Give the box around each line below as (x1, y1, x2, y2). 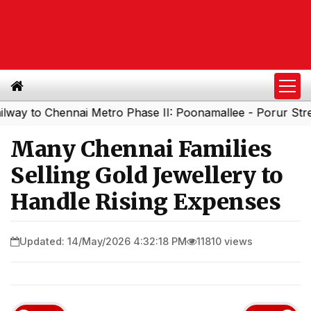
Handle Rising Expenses (10, 188, 280, 216)
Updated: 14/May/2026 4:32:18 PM (19, 235, 187, 247)
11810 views (196, 235, 253, 247)
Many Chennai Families (10, 135, 272, 163)
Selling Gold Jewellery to (10, 162, 283, 190)
